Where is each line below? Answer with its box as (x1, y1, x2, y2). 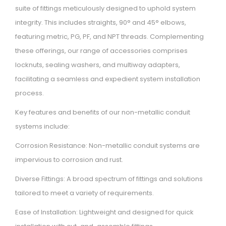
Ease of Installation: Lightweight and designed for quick (15, 207, 194, 217)
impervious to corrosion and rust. (15, 155, 123, 165)
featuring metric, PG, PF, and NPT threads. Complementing (15, 32, 204, 42)
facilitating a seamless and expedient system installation (15, 74, 200, 84)
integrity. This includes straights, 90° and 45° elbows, (15, 18, 186, 28)
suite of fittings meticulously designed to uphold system (15, 4, 196, 14)
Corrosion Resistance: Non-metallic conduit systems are (15, 141, 200, 151)
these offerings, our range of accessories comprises (15, 46, 188, 56)
